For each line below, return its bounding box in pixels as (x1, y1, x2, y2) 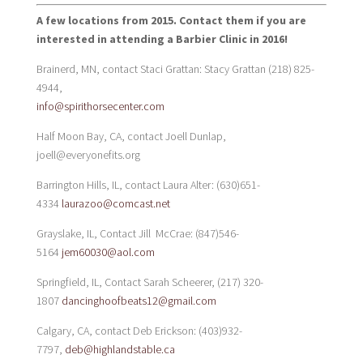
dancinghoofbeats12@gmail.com (61, 293, 216, 308)
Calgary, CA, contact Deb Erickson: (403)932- (36, 323, 242, 338)
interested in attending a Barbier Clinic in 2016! (36, 32, 288, 46)
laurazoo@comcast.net (61, 196, 170, 211)
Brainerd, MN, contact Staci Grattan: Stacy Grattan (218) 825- (36, 62, 314, 76)
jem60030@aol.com (61, 245, 155, 259)
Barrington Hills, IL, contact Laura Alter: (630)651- (36, 177, 260, 192)
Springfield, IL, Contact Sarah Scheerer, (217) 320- (36, 275, 263, 289)
